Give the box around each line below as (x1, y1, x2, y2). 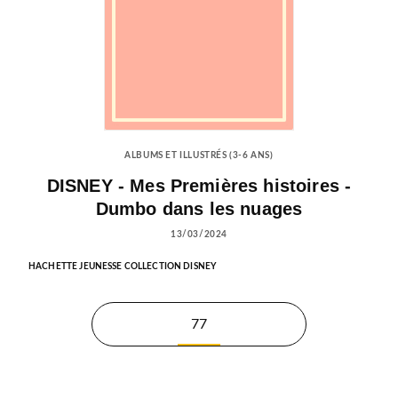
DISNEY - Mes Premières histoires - (46, 175, 352, 195)
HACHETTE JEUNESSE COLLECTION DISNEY (28, 261, 217, 271)
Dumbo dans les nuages (95, 198, 303, 219)
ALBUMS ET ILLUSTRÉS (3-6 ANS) (124, 150, 274, 160)
